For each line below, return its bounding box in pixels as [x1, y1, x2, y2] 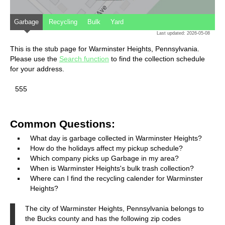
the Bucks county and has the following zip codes [25, 214, 181, 222]
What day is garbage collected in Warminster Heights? [30, 134, 202, 142]
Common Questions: [10, 118, 115, 130]
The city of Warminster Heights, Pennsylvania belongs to [25, 204, 204, 212]
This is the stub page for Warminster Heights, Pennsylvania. [10, 44, 199, 53]
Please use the [10, 54, 59, 63]
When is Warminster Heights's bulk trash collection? [30, 164, 194, 172]
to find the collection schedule [109, 54, 205, 63]
